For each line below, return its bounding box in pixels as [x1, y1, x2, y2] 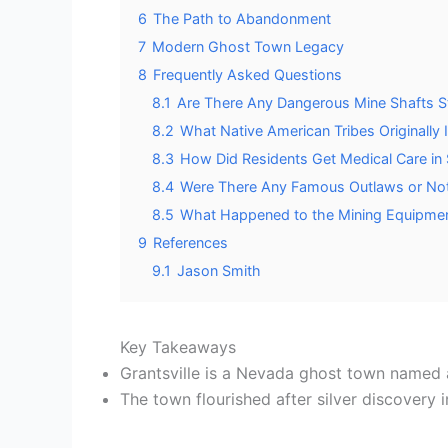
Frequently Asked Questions [153, 65, 342, 83]
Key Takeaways [120, 336, 236, 357]
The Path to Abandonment [153, 9, 331, 27]
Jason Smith [177, 261, 261, 279]
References [153, 233, 228, 251]
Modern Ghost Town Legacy [152, 37, 344, 55]
